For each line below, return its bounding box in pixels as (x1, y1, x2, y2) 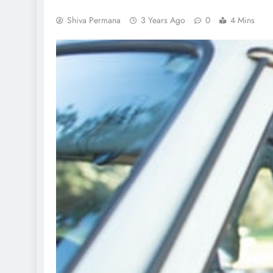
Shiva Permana (67, 14, 121, 27)
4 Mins (230, 14, 255, 27)
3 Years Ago (141, 14, 185, 27)
